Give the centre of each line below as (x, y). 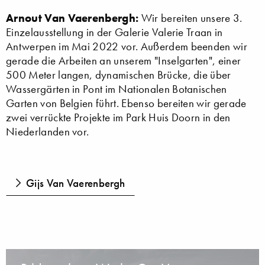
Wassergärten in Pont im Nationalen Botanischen (117, 89)
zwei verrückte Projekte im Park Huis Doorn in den (118, 117)
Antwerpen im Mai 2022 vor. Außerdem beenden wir (127, 46)
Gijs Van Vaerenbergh (75, 182)
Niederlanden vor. (48, 131)
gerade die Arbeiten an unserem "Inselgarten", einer (124, 60)
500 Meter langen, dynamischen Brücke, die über (119, 75)
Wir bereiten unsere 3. (192, 18)
